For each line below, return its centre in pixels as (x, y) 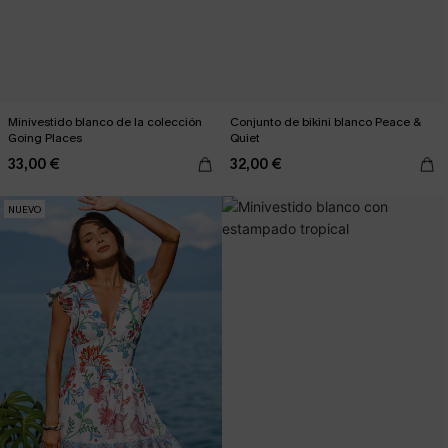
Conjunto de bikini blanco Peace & (325, 122)
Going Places (45, 138)
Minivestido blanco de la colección (105, 122)
